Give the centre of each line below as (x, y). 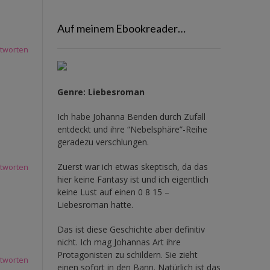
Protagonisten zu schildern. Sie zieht (127, 254)
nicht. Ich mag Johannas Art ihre (119, 242)
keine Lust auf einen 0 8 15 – (113, 192)
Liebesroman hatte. (95, 204)
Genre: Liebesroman (101, 92)
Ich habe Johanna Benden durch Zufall (131, 116)
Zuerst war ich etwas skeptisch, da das (132, 166)
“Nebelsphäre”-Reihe (167, 129)
